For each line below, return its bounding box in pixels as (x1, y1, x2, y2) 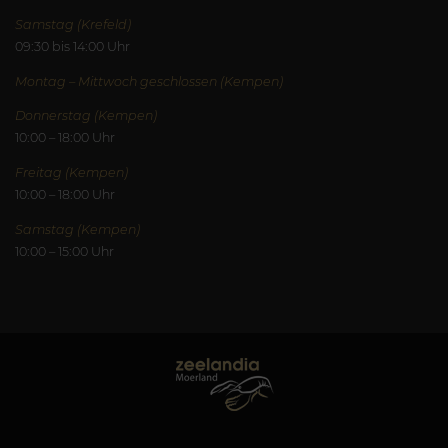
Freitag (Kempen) (15, 164, 128, 180)
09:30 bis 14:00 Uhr (15, 39, 130, 55)
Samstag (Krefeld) (15, 17, 131, 33)
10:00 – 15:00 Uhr (15, 243, 114, 259)
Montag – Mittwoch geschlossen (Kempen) (15, 73, 283, 89)
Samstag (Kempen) (15, 221, 140, 237)
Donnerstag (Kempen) (15, 108, 157, 124)
